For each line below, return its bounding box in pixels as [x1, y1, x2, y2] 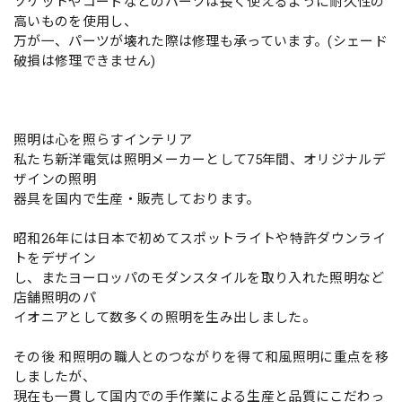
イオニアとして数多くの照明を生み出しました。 [13, 310, 317, 327]
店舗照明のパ [13, 290, 96, 307]
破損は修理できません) [13, 53, 156, 70]
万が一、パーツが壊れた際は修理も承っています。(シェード [13, 33, 388, 50]
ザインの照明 [13, 171, 96, 188]
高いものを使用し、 [13, 13, 137, 31]
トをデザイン [13, 250, 96, 267]
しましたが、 [13, 369, 96, 386]
